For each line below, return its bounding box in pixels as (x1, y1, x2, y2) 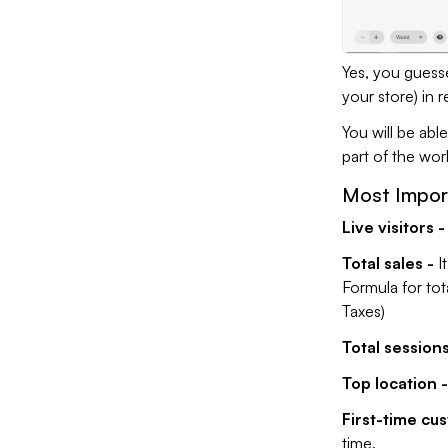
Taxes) (341, 301, 385, 322)
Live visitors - (341, 217, 445, 238)
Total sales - (341, 253, 434, 274)
